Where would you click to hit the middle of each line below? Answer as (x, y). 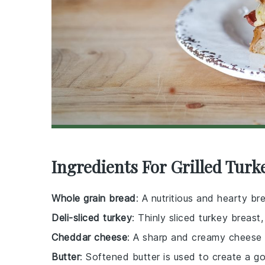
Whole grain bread (94, 198)
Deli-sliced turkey (92, 218)
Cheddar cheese (89, 237)
